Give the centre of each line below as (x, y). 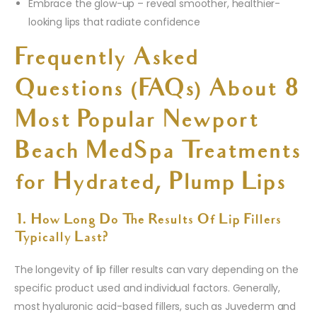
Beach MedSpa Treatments (157, 153)
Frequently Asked (106, 60)
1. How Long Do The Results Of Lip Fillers (148, 221)
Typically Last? (61, 239)
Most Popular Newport (136, 122)
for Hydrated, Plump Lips (150, 184)
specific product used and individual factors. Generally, (148, 288)
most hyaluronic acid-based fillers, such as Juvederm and (155, 307)
